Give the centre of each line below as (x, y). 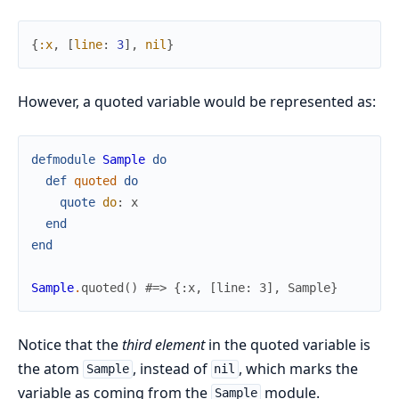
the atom (50, 368)
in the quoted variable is (288, 344)
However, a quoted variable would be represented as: (197, 101)
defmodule (63, 159)
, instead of (171, 368)
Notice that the (70, 344)
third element (163, 344)
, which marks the (299, 368)
